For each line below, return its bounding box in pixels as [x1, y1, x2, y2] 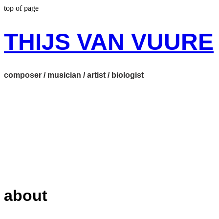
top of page [4, 4, 39, 12]
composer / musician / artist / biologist [4, 71, 144, 80]
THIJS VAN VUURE [4, 29, 214, 55]
